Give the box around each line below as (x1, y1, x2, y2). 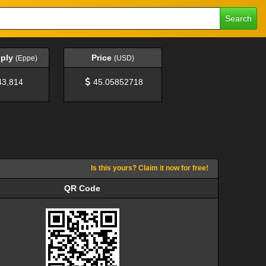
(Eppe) (15, 54, 37, 62)
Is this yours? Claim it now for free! (91, 164, 208, 172)
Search (224, 13, 252, 23)
